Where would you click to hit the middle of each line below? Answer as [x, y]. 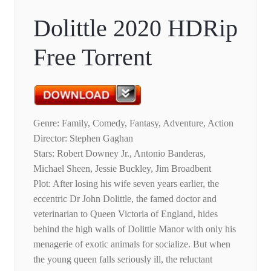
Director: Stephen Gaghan [83, 139]
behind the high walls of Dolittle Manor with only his [135, 229]
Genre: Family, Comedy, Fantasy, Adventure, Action [133, 123]
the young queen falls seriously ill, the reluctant [123, 260]
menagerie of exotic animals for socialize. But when [132, 244]
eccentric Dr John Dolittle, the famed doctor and [125, 199]
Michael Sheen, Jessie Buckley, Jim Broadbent [122, 169]
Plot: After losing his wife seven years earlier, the [126, 184]
